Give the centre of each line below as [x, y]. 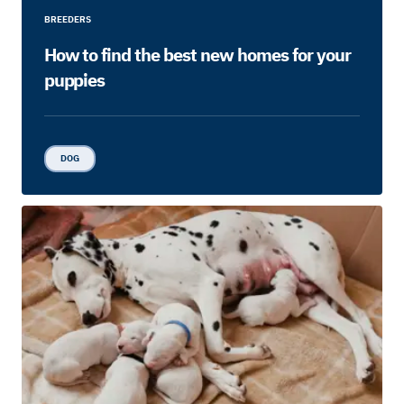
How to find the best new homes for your [197, 55]
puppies [74, 80]
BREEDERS [67, 20]
